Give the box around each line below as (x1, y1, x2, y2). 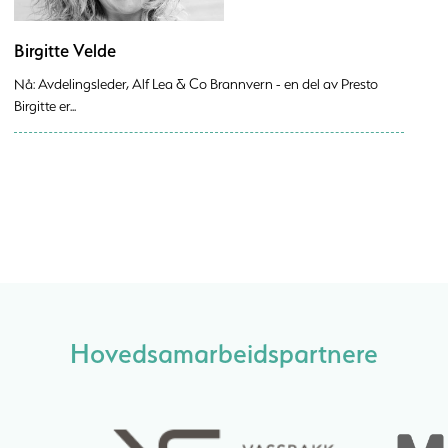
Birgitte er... (14, 97, 76, 115)
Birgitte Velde (14, 39, 116, 62)
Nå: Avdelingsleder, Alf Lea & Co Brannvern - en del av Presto (14, 75, 378, 93)
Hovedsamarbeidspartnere (70, 336, 378, 370)
